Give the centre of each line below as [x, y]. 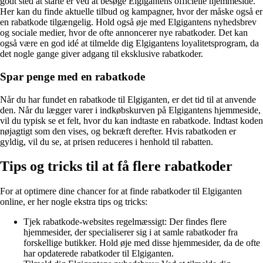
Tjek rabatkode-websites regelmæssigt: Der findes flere [125, 222]
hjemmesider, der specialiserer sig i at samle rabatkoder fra [131, 232]
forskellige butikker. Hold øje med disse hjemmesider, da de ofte [142, 243]
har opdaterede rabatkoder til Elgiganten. [99, 254]
